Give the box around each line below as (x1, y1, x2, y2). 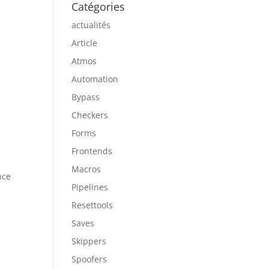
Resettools (71, 199, 113, 211)
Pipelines (71, 181, 109, 193)
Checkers (71, 109, 109, 121)
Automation (71, 73, 119, 85)
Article (71, 37, 98, 49)
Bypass (71, 91, 100, 103)
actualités (71, 19, 111, 31)
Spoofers (71, 253, 107, 265)
